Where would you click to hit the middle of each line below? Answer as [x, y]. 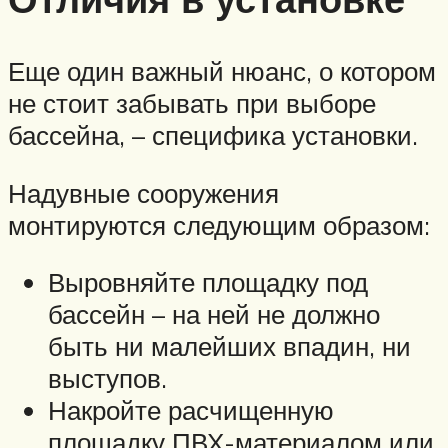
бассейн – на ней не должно [214, 314]
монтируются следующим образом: [219, 224]
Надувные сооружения [143, 192]
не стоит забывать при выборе [192, 103]
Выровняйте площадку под [208, 282]
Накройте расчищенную [191, 410]
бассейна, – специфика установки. [213, 135]
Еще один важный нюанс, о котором [222, 71]
